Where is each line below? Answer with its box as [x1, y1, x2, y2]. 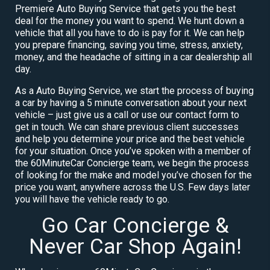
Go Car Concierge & [41, 213, 229, 238]
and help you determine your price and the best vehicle [15, 133, 245, 145]
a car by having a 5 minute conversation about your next [15, 96, 246, 108]
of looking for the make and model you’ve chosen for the [15, 169, 252, 181]
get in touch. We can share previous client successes [15, 121, 239, 133]
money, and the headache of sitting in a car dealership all [15, 51, 252, 63]
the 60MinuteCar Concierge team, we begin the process [15, 157, 249, 169]
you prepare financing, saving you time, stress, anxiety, [15, 39, 243, 51]
